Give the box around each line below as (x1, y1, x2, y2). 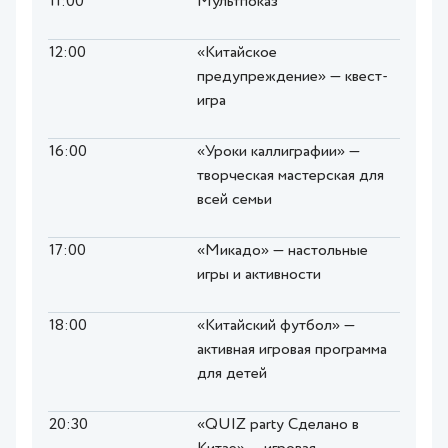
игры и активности (197, 267, 321, 284)
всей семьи (197, 192, 272, 209)
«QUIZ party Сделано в (197, 417, 359, 434)
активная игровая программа (197, 342, 387, 359)
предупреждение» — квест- (197, 69, 388, 86)
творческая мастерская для (197, 168, 384, 185)
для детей (197, 366, 267, 383)
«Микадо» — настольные (197, 243, 368, 260)
